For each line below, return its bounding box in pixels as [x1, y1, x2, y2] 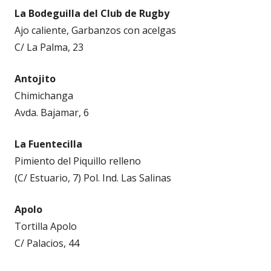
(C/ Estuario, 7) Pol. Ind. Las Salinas [15, 171, 171, 184]
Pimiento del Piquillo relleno [15, 154, 141, 168]
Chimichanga [15, 88, 73, 102]
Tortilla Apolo [15, 219, 77, 233]
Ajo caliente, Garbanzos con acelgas [15, 23, 176, 37]
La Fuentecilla [15, 137, 82, 151]
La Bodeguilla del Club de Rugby [15, 6, 169, 20]
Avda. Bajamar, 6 [15, 105, 89, 119]
